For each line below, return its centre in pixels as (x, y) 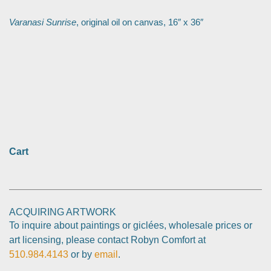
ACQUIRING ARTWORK (63, 212)
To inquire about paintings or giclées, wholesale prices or (131, 225)
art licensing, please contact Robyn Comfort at (107, 240)
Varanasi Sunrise (43, 22)
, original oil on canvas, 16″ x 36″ (140, 22)
